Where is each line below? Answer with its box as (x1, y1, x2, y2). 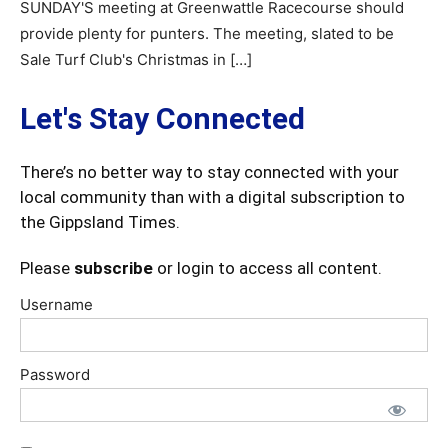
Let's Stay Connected (20, 101, 305, 136)
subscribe (74, 258, 153, 278)
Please (20, 258, 74, 278)
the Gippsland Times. (20, 212, 180, 232)
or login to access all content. (153, 258, 382, 278)
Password (20, 365, 90, 384)
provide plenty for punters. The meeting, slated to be (20, 24, 394, 43)
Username (20, 295, 93, 314)
